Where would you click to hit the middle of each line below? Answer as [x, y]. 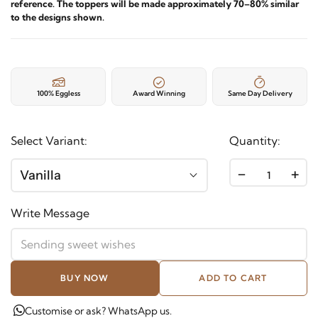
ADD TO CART [233, 278]
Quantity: [255, 141]
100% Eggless [58, 93]
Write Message [50, 213]
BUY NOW [85, 278]
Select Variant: [49, 141]
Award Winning [159, 93]
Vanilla [40, 175]
